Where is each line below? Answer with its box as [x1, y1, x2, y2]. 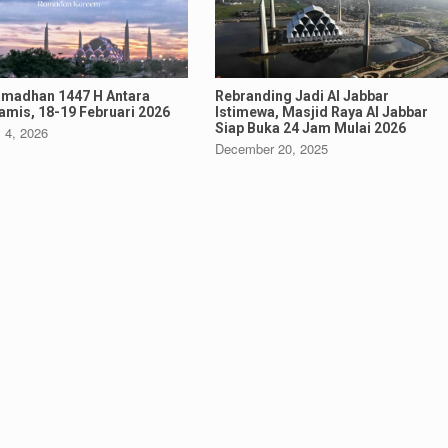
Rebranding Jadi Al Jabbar [215, 88, 390, 105]
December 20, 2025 [215, 139, 329, 159]
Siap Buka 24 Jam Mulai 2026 [215, 120, 407, 137]
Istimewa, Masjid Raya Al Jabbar [215, 104, 429, 121]
